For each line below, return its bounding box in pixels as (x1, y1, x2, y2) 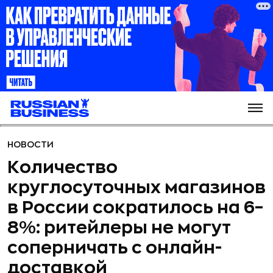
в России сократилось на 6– (7, 199, 263, 216)
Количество (7, 159, 118, 176)
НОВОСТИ (7, 140, 54, 149)
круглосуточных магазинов (7, 179, 266, 196)
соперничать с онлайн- (7, 239, 222, 257)
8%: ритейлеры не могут (7, 219, 231, 236)
